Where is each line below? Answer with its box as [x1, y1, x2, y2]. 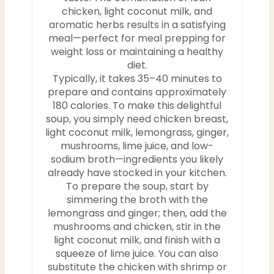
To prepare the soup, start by [65, 179, 209, 194]
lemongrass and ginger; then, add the [47, 206, 227, 221]
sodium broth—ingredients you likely [51, 152, 223, 167]
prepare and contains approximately [48, 85, 226, 100]
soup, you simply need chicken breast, [46, 112, 228, 127]
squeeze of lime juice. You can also [56, 246, 218, 261]
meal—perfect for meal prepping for [48, 31, 226, 46]
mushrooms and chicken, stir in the [53, 220, 221, 234]
